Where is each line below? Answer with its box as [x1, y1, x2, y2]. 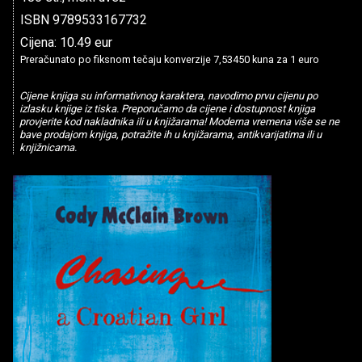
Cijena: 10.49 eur [20, 35, 112, 50]
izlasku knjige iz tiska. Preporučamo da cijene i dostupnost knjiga [19, 103, 315, 116]
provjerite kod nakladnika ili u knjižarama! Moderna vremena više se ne [19, 116, 339, 128]
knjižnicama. [19, 141, 77, 154]
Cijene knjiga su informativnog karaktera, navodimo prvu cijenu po [19, 90, 318, 103]
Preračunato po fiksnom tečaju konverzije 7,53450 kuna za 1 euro [20, 53, 319, 65]
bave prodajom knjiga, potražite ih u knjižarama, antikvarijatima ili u [19, 128, 322, 141]
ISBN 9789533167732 [20, 12, 147, 27]
